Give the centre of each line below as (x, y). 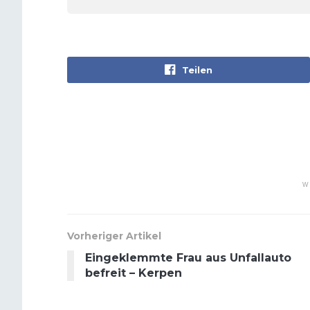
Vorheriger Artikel (114, 236)
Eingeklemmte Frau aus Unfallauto (188, 257)
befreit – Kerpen (134, 273)
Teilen (198, 70)
